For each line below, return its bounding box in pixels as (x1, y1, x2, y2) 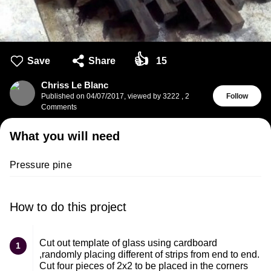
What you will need (10, 129, 120, 143)
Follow (226, 91, 248, 100)
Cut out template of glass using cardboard (39, 237, 217, 248)
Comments (41, 102, 77, 111)
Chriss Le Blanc (41, 80, 108, 90)
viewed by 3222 (128, 91, 180, 100)
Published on (41, 91, 87, 100)
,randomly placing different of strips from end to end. (39, 249, 260, 260)
